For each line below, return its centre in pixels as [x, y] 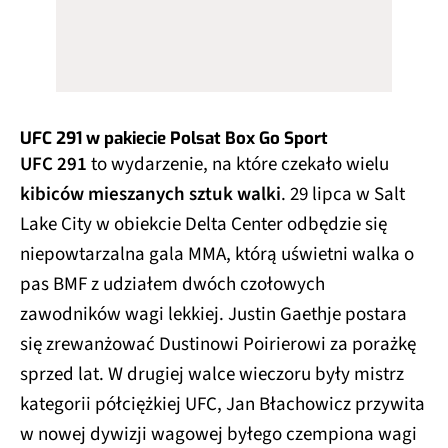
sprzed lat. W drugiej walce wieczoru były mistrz [212, 375]
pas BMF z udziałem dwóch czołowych [172, 285]
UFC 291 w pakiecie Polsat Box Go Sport [174, 139]
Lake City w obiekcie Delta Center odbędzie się [203, 225]
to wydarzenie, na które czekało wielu [238, 165]
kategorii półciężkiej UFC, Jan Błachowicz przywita [222, 405]
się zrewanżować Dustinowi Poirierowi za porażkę [218, 345]
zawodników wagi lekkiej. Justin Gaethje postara [213, 315]
